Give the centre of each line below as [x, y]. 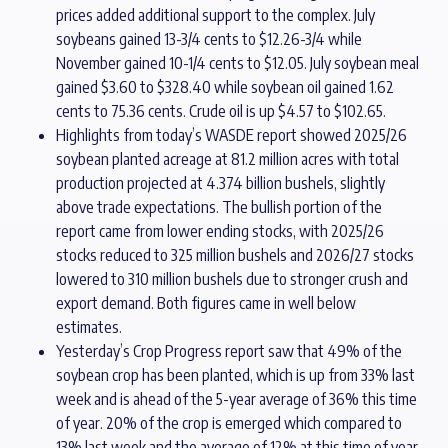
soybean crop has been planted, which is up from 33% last [235, 375]
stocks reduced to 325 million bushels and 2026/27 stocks [235, 255]
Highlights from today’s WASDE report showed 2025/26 [231, 135]
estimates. [89, 327]
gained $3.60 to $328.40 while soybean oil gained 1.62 [225, 87]
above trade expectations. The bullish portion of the [219, 207]
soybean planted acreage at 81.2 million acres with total [227, 159]
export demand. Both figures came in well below [206, 303]
